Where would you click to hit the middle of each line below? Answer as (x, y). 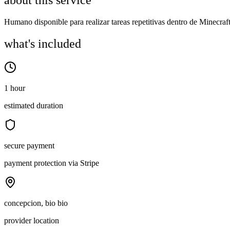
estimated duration (34, 106)
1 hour (15, 88)
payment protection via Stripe (52, 163)
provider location (32, 221)
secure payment (29, 146)
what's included (43, 44)
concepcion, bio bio (36, 203)
